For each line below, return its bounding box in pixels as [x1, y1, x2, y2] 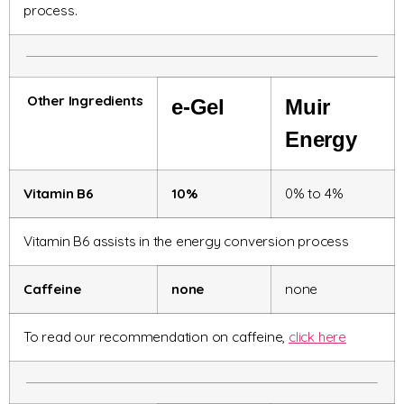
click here [289, 328, 346, 346]
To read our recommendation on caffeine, [23, 328, 289, 346]
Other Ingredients [23, 92, 143, 110]
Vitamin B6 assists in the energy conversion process [23, 233, 349, 251]
